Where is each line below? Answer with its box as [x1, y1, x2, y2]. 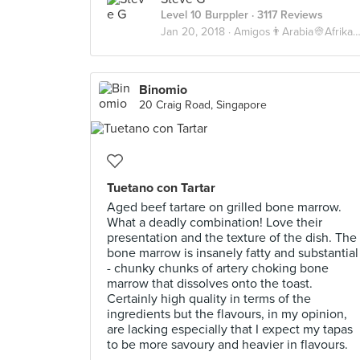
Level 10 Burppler [161, 8, 248, 22]
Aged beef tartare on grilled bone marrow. [107, 199, 342, 215]
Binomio [139, 82, 187, 98]
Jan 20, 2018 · [161, 25, 234, 39]
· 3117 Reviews [248, 8, 323, 22]
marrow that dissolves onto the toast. [107, 276, 313, 292]
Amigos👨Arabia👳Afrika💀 [234, 25, 353, 39]
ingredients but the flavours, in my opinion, [107, 306, 347, 322]
